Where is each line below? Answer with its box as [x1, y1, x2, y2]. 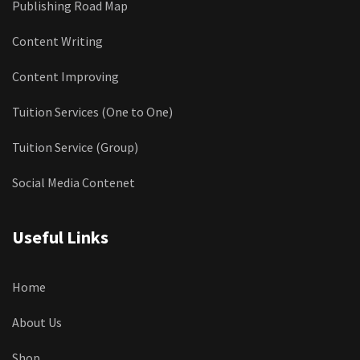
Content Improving [12, 67, 119, 84]
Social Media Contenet [12, 174, 135, 190]
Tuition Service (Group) [12, 138, 138, 155]
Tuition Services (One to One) [12, 103, 173, 120]
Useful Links [12, 225, 108, 248]
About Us [12, 313, 62, 330]
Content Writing [12, 32, 103, 49]
